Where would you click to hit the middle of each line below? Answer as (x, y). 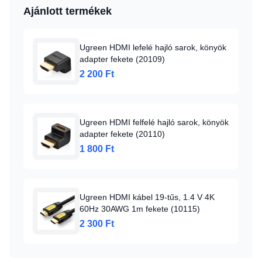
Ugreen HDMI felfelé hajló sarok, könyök (154, 122)
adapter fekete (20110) (122, 134)
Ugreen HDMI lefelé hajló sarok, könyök (153, 47)
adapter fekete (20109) (122, 59)
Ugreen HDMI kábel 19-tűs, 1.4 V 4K (147, 197)
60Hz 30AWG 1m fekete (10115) (140, 209)
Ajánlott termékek (68, 11)
